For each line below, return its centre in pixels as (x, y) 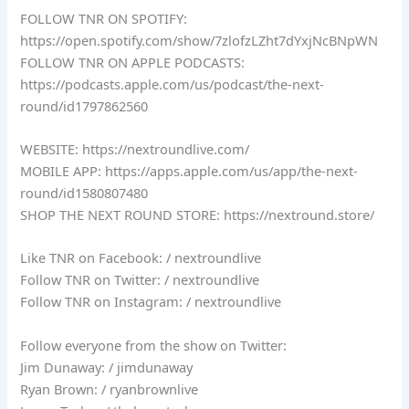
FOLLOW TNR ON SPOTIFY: (104, 18)
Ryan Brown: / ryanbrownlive (110, 388)
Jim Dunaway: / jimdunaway (107, 367)
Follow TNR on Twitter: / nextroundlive (140, 280)
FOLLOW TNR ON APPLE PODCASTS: (133, 62)
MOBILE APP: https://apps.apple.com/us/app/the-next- (189, 170)
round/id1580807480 (84, 192)
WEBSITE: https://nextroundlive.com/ (135, 148)
